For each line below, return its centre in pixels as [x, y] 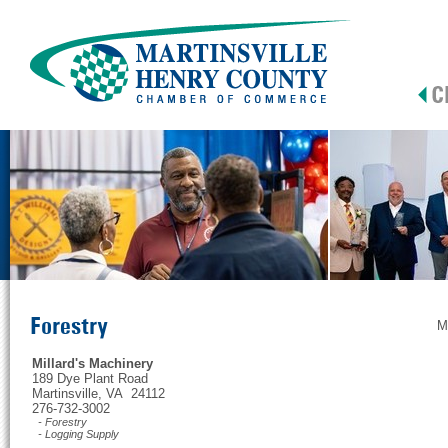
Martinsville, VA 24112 [98, 393]
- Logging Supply [75, 434]
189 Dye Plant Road [90, 378]
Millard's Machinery [92, 363]
